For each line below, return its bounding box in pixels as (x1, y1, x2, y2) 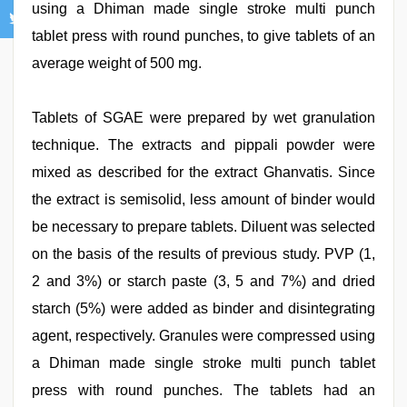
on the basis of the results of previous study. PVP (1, (32, 246, 375, 262)
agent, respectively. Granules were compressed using (32, 328, 375, 343)
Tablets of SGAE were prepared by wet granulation (32, 110, 375, 125)
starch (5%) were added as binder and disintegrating (32, 301, 375, 316)
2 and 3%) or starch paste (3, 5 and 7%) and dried (32, 273, 375, 289)
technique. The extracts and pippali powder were (32, 137, 375, 153)
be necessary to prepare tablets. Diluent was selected (32, 219, 375, 234)
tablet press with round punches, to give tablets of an (32, 28, 375, 44)
